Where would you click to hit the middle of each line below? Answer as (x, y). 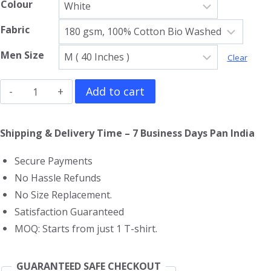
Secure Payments (52, 161)
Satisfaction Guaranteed (68, 212)
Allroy (36, 89)
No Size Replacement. (62, 195)
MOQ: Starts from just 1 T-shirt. (85, 229)
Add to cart (116, 92)
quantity (42, 167)
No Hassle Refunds (57, 178)
